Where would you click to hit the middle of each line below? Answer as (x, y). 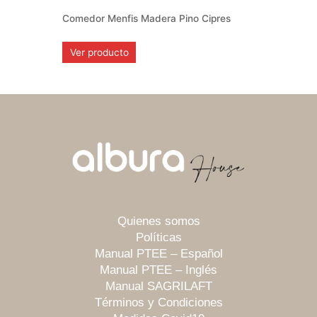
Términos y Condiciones (158, 303)
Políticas (158, 238)
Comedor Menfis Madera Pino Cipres (147, 19)
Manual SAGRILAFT (158, 287)
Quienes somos (158, 221)
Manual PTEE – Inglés (158, 270)
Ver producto (99, 53)
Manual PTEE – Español (158, 254)
